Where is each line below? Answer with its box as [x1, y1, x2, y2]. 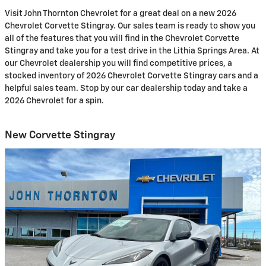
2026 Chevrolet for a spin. [5, 97, 104, 106]
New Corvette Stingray [5, 130, 115, 141]
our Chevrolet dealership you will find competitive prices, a [5, 59, 232, 68]
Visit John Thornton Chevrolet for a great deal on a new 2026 [5, 9, 236, 18]
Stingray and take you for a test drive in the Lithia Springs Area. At [5, 47, 259, 56]
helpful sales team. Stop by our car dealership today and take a [5, 84, 248, 93]
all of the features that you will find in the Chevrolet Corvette [5, 34, 239, 43]
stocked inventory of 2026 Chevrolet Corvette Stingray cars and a [5, 72, 258, 81]
